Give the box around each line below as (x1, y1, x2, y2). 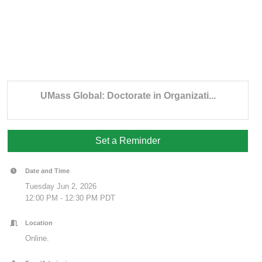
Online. (25, 233, 50, 243)
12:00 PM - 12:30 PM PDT (25, 193, 116, 202)
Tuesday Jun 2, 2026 (25, 181, 97, 191)
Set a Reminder (95, 135, 161, 146)
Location (25, 219, 53, 226)
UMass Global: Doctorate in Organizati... (40, 90, 216, 101)
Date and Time (25, 167, 70, 174)
